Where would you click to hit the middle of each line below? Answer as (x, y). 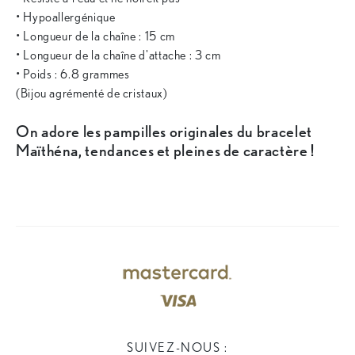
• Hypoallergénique (67, 17)
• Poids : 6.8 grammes (73, 74)
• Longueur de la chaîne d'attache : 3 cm (118, 55)
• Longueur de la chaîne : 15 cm (95, 36)
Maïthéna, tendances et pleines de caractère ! (165, 151)
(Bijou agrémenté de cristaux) (92, 94)
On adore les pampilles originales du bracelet (164, 132)
